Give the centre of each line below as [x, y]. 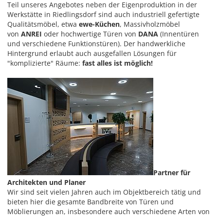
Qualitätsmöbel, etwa [43, 24]
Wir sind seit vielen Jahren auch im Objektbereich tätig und [104, 192]
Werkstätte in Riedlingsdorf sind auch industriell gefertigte [103, 15]
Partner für [172, 173]
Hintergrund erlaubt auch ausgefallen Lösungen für [92, 54]
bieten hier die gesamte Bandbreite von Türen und [91, 202]
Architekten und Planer [46, 182]
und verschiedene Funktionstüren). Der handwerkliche [96, 44]
